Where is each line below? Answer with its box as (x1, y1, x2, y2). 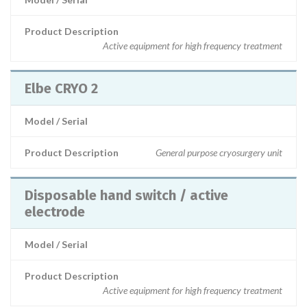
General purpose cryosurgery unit (156, 147, 282, 158)
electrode (25, 204, 85, 220)
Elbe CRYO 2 (25, 80, 98, 97)
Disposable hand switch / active (25, 187, 228, 204)
